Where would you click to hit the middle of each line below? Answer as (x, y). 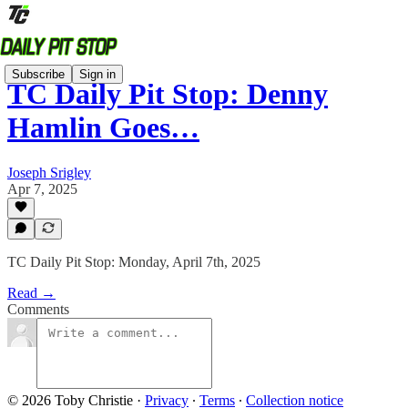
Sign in (97, 74)
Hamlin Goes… (103, 128)
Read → (31, 293)
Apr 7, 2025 (42, 189)
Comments (38, 309)
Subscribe (38, 74)
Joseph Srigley (49, 172)
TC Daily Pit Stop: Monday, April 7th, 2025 (134, 262)
